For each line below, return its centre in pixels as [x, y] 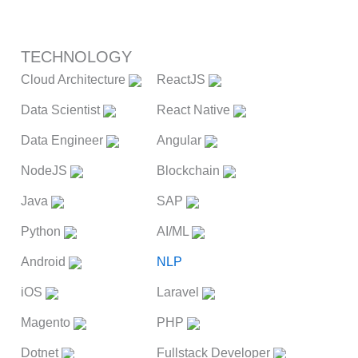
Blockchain [190, 171]
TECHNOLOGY [76, 57]
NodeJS [46, 171]
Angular [181, 140]
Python [42, 231]
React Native [195, 110]
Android [45, 262]
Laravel [179, 292]
